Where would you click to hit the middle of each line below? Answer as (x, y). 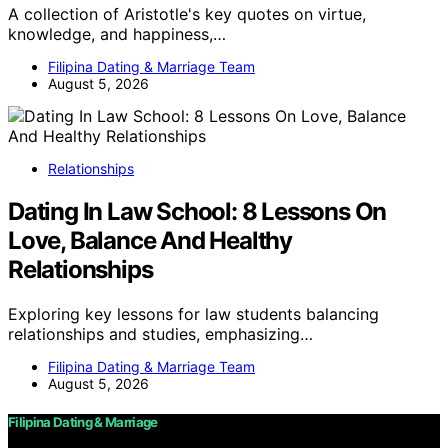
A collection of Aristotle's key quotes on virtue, (187, 13)
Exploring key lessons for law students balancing (193, 313)
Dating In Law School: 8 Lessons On (197, 211)
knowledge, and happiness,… (117, 33)
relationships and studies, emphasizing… (160, 333)
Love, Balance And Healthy (150, 240)
